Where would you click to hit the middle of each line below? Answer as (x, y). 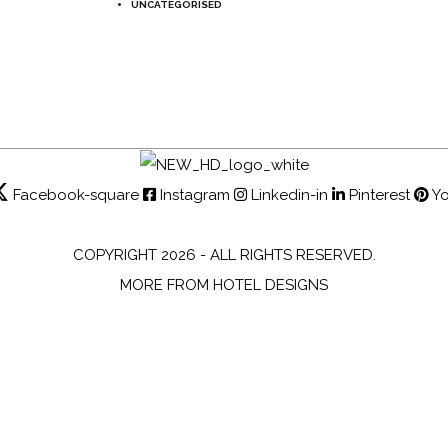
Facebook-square (75, 195)
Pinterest (379, 195)
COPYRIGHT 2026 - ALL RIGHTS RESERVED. (224, 255)
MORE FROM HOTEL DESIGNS (224, 285)
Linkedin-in (289, 195)
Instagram (194, 195)
